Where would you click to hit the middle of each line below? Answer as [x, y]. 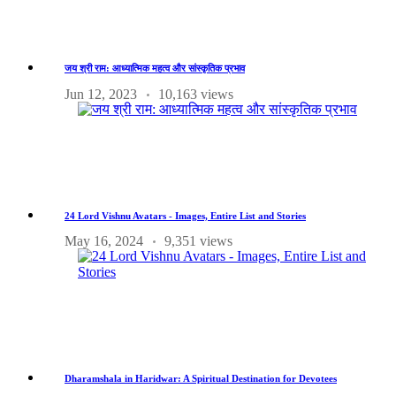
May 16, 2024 [104, 241]
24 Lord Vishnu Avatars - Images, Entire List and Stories [185, 216]
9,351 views [198, 241]
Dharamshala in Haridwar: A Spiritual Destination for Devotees [201, 379]
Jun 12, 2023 [101, 95]
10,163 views [196, 95]
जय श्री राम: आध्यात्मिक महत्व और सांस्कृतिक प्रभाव [155, 69]
